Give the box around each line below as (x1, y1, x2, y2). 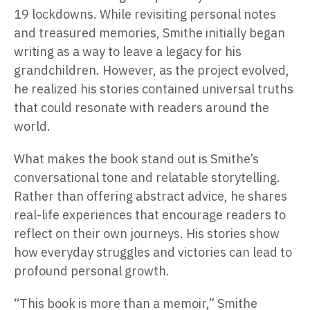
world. (14, 118, 51, 135)
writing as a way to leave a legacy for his (14, 44, 241, 60)
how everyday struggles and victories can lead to (14, 244, 292, 261)
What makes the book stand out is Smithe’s (14, 151, 259, 167)
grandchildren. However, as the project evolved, (14, 62, 289, 79)
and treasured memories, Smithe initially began (14, 25, 285, 42)
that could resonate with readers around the (14, 100, 269, 116)
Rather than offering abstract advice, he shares (14, 188, 287, 205)
